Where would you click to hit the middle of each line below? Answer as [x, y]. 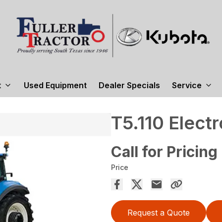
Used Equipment [55, 85]
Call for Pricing [164, 152]
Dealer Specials [129, 85]
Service [187, 85]
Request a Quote [159, 213]
